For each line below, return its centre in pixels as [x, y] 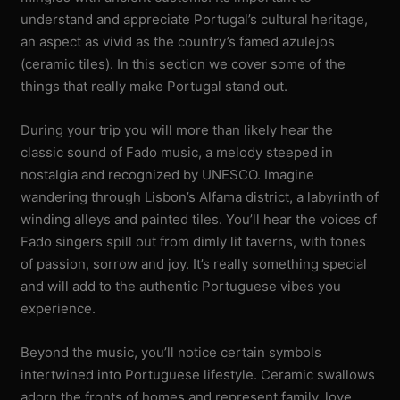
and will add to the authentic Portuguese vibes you [181, 286]
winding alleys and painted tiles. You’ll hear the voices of [199, 219]
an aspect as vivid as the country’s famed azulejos [178, 41]
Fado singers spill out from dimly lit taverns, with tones [194, 241]
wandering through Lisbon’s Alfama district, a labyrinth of [200, 196]
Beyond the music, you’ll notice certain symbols [171, 352]
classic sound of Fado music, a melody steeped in [177, 152]
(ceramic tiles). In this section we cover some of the [183, 63]
